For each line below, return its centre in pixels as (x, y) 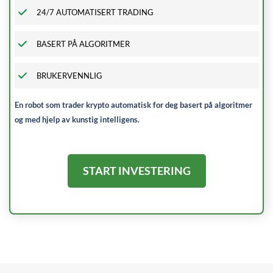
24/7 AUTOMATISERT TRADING (95, 12)
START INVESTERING (136, 171)
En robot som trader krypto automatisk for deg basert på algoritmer (133, 105)
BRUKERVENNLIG (69, 75)
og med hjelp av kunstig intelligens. (77, 119)
